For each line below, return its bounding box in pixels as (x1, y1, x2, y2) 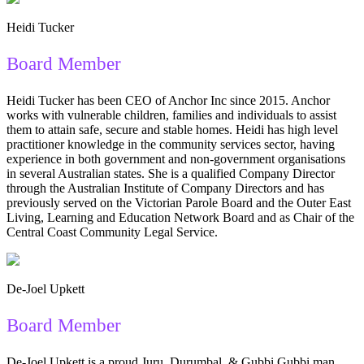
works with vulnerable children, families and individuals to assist (6, 107, 336, 122)
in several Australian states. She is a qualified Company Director (6, 166, 335, 180)
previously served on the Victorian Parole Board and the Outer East (6, 195, 351, 210)
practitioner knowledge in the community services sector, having (6, 136, 335, 151)
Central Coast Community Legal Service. (6, 224, 218, 239)
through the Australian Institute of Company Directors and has (6, 180, 324, 195)
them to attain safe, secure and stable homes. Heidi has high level (6, 122, 338, 136)
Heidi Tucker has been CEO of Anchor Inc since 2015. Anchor (6, 93, 330, 107)
